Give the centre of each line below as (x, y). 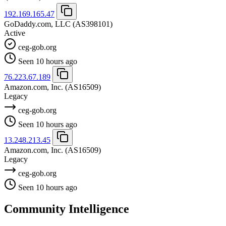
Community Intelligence (67, 209)
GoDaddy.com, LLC (37, 24)
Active (15, 33)
